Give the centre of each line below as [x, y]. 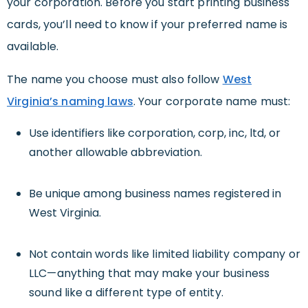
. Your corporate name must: [212, 102]
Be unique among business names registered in [155, 194]
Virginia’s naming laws [70, 102]
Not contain [62, 254]
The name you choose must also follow [115, 80]
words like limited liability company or [198, 254]
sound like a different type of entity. [126, 293]
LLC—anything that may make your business [149, 274]
